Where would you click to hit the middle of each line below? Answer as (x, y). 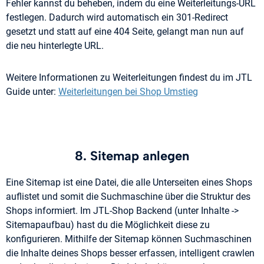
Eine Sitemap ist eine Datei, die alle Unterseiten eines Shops (129, 183)
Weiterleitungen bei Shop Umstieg (128, 92)
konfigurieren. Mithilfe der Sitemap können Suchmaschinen (129, 239)
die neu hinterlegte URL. (55, 46)
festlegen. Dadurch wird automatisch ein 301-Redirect (117, 18)
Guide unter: (32, 92)
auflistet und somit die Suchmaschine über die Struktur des (128, 197)
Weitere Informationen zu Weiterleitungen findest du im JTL (129, 78)
